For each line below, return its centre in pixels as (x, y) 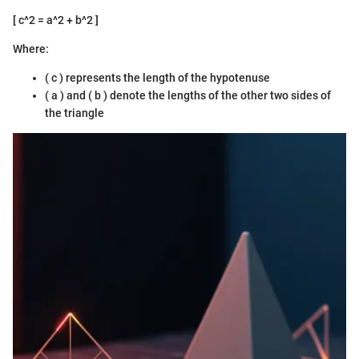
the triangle (75, 113)
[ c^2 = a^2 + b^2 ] (56, 20)
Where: (31, 49)
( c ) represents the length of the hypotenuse (157, 78)
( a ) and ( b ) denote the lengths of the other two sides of (188, 96)
